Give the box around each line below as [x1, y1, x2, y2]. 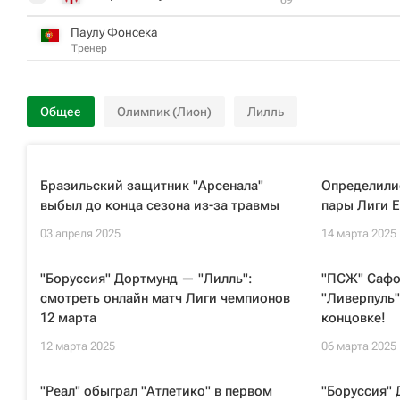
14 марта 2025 [321, 227, 396, 240]
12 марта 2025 [40, 339, 115, 353]
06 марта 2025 [321, 339, 396, 353]
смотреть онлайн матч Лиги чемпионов [40, 290, 290, 306]
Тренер [71, 41, 107, 54]
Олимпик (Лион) [117, 104, 212, 119]
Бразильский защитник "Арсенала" [40, 178, 263, 194]
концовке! [321, 310, 386, 326]
